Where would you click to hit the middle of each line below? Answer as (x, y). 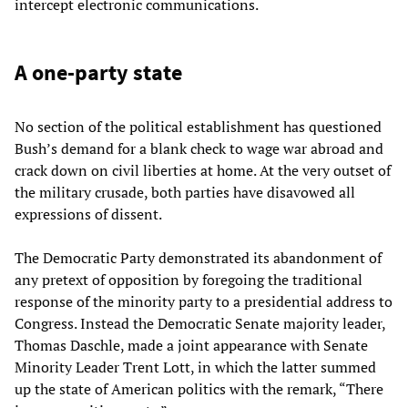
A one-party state (98, 72)
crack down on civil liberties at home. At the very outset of (203, 170)
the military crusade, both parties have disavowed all (185, 192)
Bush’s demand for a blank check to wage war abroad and (199, 148)
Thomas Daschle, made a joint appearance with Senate (191, 345)
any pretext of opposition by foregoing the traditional (189, 279)
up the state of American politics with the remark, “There (199, 388)
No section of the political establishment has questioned (198, 126)
